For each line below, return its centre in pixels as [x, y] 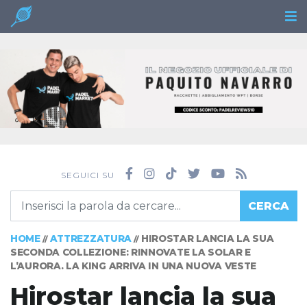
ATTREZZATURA [91, 239]
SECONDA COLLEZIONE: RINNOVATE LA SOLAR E [131, 253]
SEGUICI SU [87, 175]
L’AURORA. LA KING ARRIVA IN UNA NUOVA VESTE [134, 266]
